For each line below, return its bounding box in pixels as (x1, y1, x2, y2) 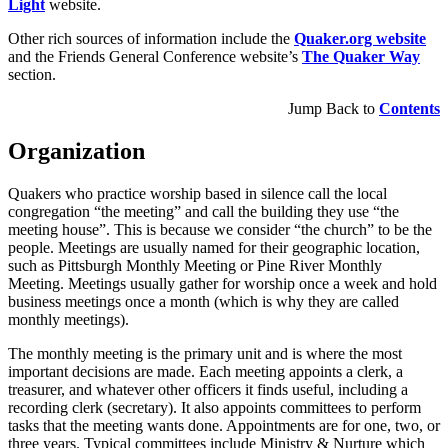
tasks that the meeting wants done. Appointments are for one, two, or (8, 416, 440, 434)
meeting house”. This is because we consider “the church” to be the (8, 220, 432, 238)
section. (8, 65, 56, 83)
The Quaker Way (302, 47, 420, 65)
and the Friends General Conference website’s (8, 47, 302, 65)
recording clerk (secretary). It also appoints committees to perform (8, 398, 421, 416)
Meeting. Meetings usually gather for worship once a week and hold (8, 274, 437, 292)
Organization (8, 137, 145, 164)
